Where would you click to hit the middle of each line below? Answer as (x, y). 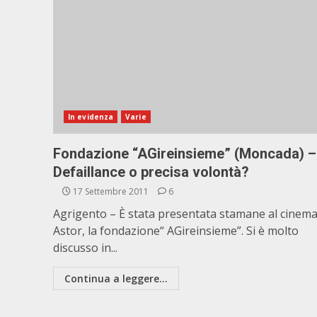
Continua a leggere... (116, 278)
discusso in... (85, 248)
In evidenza (91, 117)
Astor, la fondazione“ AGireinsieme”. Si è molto (176, 231)
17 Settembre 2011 (111, 191)
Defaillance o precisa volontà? (151, 172)
